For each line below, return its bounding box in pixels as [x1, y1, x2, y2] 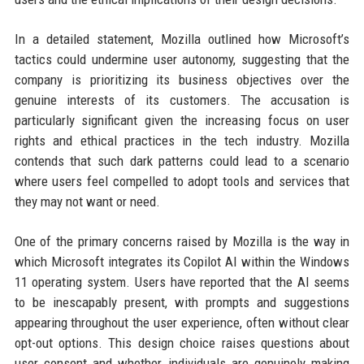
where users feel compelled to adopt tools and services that [14, 173, 350, 190]
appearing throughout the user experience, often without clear [14, 314, 350, 331]
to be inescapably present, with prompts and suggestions [14, 294, 350, 311]
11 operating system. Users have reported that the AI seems [14, 274, 350, 291]
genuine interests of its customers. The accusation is [14, 92, 350, 109]
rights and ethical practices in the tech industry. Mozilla [14, 132, 350, 149]
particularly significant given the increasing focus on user [14, 112, 350, 129]
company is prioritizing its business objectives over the [14, 71, 350, 89]
